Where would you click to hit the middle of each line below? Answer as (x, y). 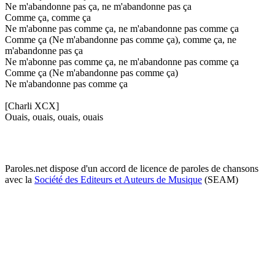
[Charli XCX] (32, 106)
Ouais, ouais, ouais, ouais (54, 117)
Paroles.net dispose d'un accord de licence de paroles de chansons (132, 168)
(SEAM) (220, 179)
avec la (20, 179)
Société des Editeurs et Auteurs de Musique (118, 179)
